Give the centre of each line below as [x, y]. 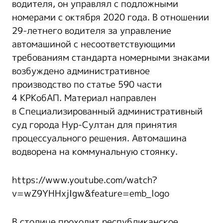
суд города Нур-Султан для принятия [95, 125]
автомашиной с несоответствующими [94, 44]
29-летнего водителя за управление [92, 31]
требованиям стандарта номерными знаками [111, 57]
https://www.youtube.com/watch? [85, 180]
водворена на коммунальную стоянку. [95, 152]
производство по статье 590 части [87, 84]
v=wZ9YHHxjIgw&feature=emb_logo [91, 193]
